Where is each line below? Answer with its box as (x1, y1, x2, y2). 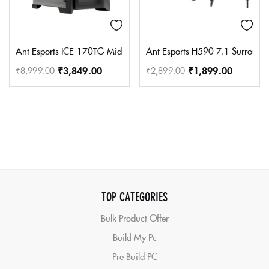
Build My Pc (112, 231, 157, 244)
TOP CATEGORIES (101, 187, 168, 204)
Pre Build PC (112, 250, 157, 263)
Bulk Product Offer (100, 211, 169, 225)
